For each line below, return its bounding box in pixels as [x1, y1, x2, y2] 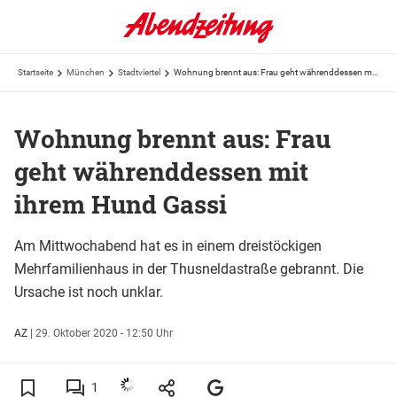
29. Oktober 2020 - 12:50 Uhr [35, 326, 173, 339]
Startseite [18, 67, 53, 77]
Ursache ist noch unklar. [14, 283, 163, 300]
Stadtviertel [118, 67, 160, 77]
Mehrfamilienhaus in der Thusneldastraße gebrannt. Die [14, 260, 363, 277]
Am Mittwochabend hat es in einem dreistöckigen [14, 237, 322, 254]
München [66, 67, 105, 77]
